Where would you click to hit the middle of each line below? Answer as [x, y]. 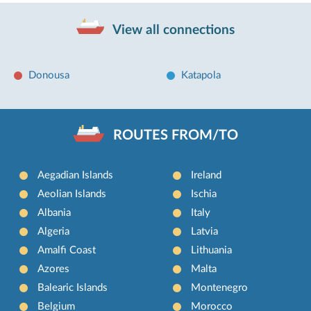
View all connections [172, 30]
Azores [54, 269]
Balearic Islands [73, 288]
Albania [54, 213]
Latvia [204, 232]
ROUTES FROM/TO [175, 136]
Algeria [54, 232]
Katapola [201, 75]
